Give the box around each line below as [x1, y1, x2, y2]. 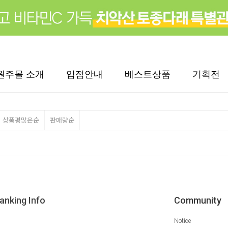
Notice [174, 217, 191, 224]
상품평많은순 [3, 117, 39, 124]
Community [174, 195, 221, 206]
